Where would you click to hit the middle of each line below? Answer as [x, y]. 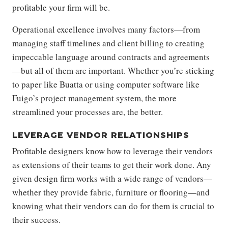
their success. [36, 220]
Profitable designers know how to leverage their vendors [112, 151]
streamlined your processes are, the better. [88, 112]
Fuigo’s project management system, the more [94, 98]
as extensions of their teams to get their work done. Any [112, 165]
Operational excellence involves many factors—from [106, 29]
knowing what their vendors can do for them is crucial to [113, 206]
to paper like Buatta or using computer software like [106, 84]
